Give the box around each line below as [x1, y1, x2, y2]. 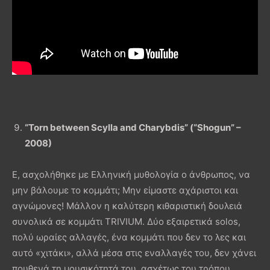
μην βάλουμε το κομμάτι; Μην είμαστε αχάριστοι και [12, 184, 238, 196]
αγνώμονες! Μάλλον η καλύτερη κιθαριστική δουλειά [12, 199, 242, 212]
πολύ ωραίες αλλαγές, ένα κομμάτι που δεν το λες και [12, 231, 246, 243]
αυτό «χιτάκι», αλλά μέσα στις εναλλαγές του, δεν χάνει [12, 246, 256, 259]
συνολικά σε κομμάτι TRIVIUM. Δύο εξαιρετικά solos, [12, 215, 240, 227]
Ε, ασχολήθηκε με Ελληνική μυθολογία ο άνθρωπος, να [12, 168, 250, 180]
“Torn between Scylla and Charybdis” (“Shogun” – [25, 121, 241, 133]
